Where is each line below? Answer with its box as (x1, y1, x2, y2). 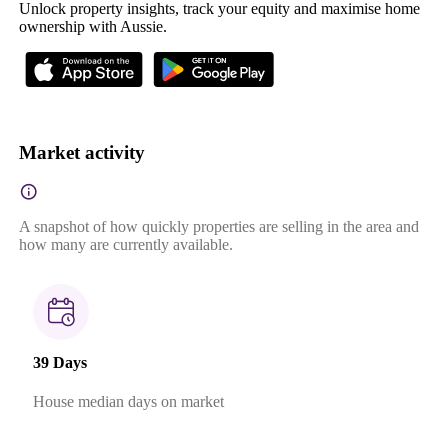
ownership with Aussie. (18, 18, 167, 36)
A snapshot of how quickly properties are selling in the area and (18, 217, 419, 235)
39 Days (32, 353, 87, 371)
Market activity (18, 141, 145, 163)
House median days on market (32, 393, 224, 411)
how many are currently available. (18, 235, 233, 253)
